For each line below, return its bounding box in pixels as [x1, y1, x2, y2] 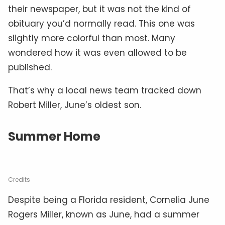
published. [8, 61, 52, 73]
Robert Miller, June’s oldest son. [8, 98, 141, 111]
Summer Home [8, 128, 100, 145]
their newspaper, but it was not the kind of [8, 3, 191, 15]
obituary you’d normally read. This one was [8, 17, 195, 30]
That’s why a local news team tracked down [8, 84, 201, 96]
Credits [8, 175, 30, 184]
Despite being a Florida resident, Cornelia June [8, 193, 209, 206]
